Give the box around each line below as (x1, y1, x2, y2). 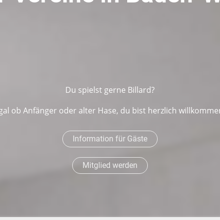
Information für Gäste (72, 134, 147, 143)
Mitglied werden (82, 161, 137, 170)
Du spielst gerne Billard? (65, 84, 155, 95)
